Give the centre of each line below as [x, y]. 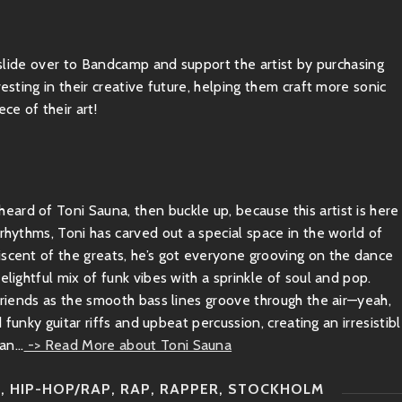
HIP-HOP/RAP [61, 389]
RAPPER [189, 389]
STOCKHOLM [276, 389]
